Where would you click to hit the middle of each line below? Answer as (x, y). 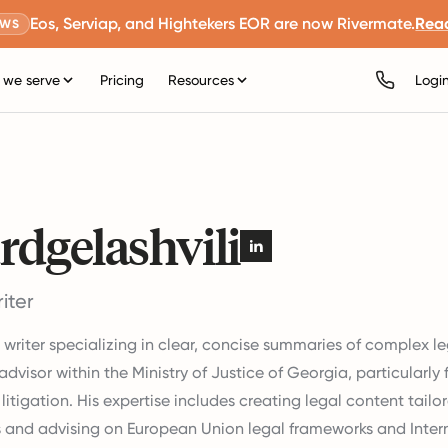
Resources (201, 80)
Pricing (122, 80)
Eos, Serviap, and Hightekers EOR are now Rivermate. (223, 23)
